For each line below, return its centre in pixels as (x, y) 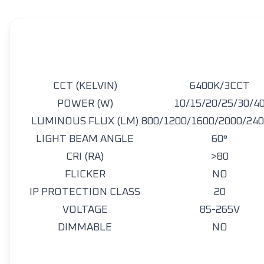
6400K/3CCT (220, 86)
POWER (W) (85, 104)
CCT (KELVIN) (85, 86)
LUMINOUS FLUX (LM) (85, 121)
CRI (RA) (85, 157)
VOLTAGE (85, 210)
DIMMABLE (85, 227)
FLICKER (85, 174)
